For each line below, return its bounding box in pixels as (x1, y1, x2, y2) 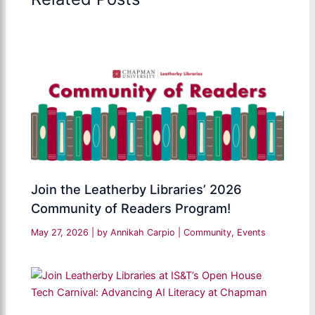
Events (237, 226, 266, 238)
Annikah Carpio (110, 226, 179, 238)
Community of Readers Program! (31, 200, 231, 216)
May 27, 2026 (31, 226, 92, 238)
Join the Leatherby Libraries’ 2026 (31, 181, 243, 197)
